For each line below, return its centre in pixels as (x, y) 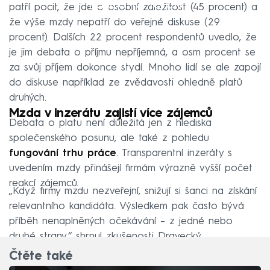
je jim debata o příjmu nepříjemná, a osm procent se (132, 53)
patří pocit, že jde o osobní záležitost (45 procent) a (133, 8)
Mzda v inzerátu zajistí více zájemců (111, 114)
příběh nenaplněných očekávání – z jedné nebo (121, 222)
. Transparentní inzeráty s (174, 154)
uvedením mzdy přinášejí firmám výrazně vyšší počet (131, 169)
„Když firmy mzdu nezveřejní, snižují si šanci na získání (133, 192)
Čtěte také (41, 256)
